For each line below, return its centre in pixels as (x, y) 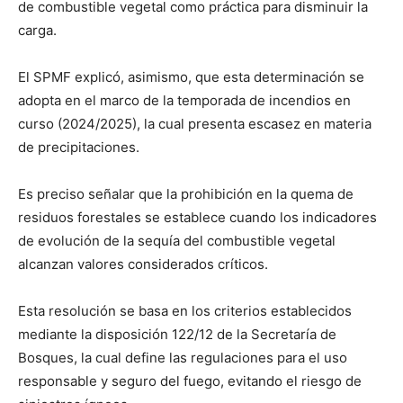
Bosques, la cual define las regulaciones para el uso (183, 358)
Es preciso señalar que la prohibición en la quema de (186, 194)
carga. (37, 30)
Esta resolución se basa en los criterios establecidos (185, 311)
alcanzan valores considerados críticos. (143, 264)
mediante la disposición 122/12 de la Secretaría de (177, 334)
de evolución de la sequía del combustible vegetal (177, 241)
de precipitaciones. (79, 147)
